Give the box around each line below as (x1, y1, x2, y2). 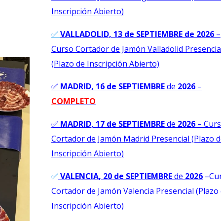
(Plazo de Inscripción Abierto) (51, 58, 159, 69)
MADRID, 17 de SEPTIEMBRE (60, 118, 167, 129)
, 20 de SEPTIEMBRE (98, 170, 174, 182)
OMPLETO (56, 95, 96, 107)
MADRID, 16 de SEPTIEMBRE (60, 80, 167, 92)
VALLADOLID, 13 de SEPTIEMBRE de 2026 (60, 28, 214, 39)
